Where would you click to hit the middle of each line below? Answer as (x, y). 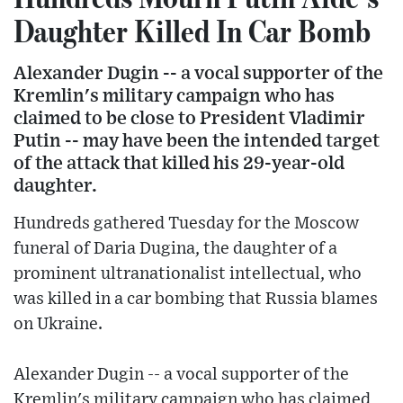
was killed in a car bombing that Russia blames (196, 300)
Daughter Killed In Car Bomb (192, 31)
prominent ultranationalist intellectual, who (188, 274)
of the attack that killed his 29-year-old (179, 164)
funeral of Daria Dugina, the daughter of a (175, 249)
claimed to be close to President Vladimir (189, 119)
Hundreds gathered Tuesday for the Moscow (186, 224)
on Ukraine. (58, 325)
